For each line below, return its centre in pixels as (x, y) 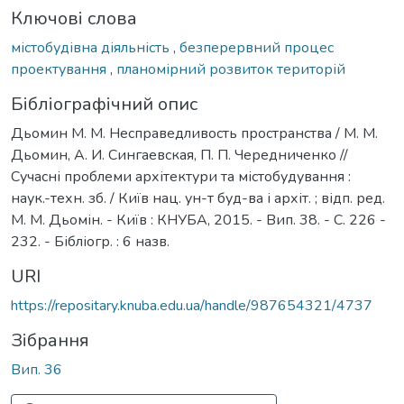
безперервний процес (257, 47)
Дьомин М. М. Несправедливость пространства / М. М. (194, 133)
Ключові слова (74, 18)
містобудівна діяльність (92, 47)
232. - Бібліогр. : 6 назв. (90, 241)
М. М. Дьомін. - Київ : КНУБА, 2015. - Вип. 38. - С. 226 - (198, 220)
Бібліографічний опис (104, 104)
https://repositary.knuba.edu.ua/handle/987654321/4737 (192, 305)
